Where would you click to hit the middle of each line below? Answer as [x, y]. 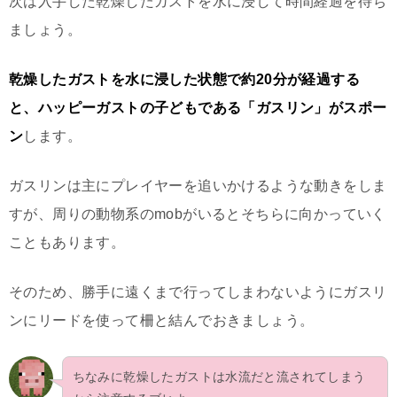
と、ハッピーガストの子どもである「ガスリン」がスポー [198, 107]
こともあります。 [67, 242]
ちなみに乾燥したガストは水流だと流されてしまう [219, 377]
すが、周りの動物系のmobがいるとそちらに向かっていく [198, 214]
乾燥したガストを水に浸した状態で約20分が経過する [184, 79]
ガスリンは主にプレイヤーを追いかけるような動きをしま [198, 185]
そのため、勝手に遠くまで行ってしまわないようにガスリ [198, 292]
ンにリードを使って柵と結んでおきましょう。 [162, 320]
